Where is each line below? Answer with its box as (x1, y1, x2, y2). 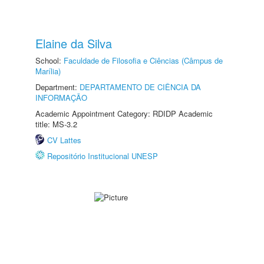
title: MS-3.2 (35, 118, 77, 130)
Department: (35, 81, 80, 93)
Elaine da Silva (35, 35, 112, 52)
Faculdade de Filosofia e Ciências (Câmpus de (64, 55, 223, 66)
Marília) (35, 65, 61, 77)
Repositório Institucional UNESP (47, 150, 158, 161)
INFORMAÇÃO (35, 92, 87, 103)
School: (35, 55, 64, 66)
